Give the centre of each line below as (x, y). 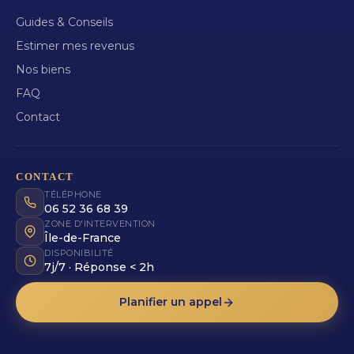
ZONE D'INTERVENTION (100, 224)
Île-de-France (83, 238)
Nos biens (43, 70)
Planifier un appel (171, 302)
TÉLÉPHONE (73, 195)
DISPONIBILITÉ (79, 253)
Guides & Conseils (64, 23)
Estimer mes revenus (75, 46)
